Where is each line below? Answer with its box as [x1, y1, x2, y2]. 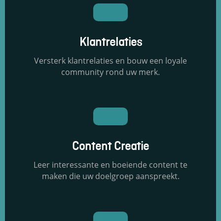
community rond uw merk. [61, 67, 160, 78]
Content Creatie [72, 140, 149, 155]
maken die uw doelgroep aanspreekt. [41, 171, 180, 182]
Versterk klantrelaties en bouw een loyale [34, 55, 187, 67]
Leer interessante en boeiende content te [34, 159, 187, 171]
